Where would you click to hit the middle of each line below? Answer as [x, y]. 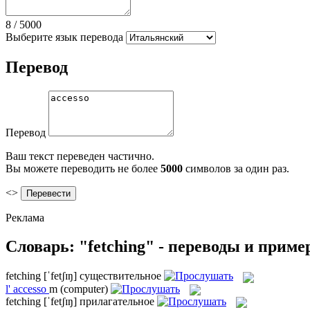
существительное [120, 276]
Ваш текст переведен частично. [80, 156]
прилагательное [117, 301]
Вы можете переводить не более [83, 168]
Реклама [25, 217]
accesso [30, 289]
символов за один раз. [236, 168]
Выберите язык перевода [64, 37]
